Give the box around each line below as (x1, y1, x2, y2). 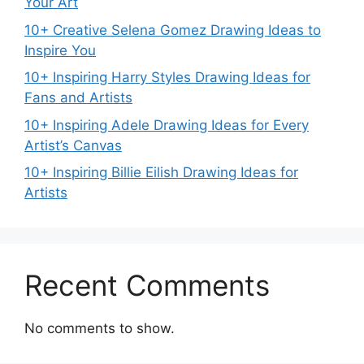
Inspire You (24, 41, 96, 58)
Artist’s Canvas (24, 136, 122, 154)
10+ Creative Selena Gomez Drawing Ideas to (24, 21, 321, 38)
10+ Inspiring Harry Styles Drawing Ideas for (24, 69, 310, 85)
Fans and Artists (24, 89, 132, 106)
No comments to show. (24, 320, 175, 336)
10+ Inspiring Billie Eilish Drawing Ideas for (24, 164, 298, 180)
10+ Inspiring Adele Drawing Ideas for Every (24, 116, 309, 133)
